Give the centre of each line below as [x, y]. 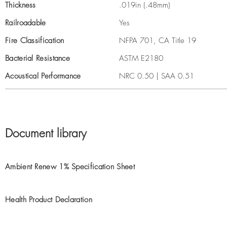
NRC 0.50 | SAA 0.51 [157, 76]
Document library [46, 133]
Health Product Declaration [49, 200]
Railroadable [26, 23]
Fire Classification [35, 41]
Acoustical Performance [43, 76]
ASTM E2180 [141, 58]
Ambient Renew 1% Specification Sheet [70, 167]
